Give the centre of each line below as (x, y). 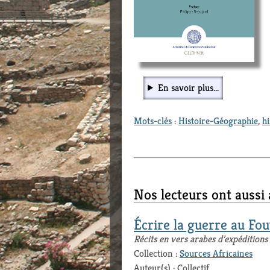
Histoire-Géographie (218, 121)
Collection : (157, 253)
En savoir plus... (188, 87)
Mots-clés (153, 121)
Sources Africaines (216, 253)
